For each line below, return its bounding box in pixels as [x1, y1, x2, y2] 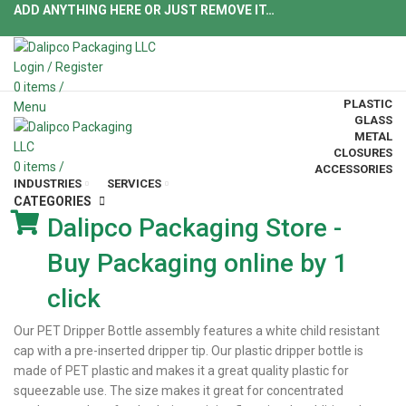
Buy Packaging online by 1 [47, 248, 348, 278]
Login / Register [14, 60, 103, 75]
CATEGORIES [14, 194, 92, 209]
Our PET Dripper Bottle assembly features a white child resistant [14, 324, 380, 338]
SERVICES [107, 177, 161, 190]
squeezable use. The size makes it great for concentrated [14, 383, 343, 398]
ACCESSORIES [314, 161, 392, 176]
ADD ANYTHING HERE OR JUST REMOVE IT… [14, 3, 275, 17]
